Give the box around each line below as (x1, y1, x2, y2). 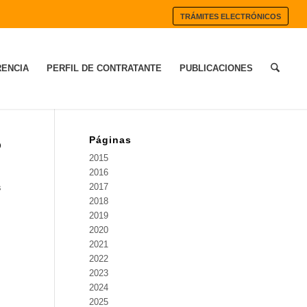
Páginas (88, 134, 132, 145)
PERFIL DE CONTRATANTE (46, 63, 162, 73)
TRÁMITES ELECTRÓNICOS (180, 12, 282, 21)
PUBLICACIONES (179, 63, 253, 73)
